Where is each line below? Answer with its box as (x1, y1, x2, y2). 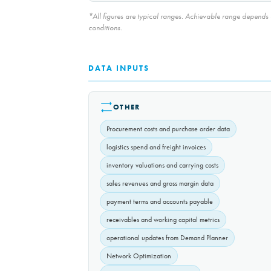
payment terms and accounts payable (106, 197, 213, 207)
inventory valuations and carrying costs (106, 160, 218, 171)
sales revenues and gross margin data (106, 178, 214, 189)
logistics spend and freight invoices (106, 142, 206, 152)
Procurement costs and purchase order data (106, 124, 230, 134)
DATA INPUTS (88, 63, 149, 74)
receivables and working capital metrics (106, 215, 220, 225)
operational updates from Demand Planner (106, 233, 228, 243)
